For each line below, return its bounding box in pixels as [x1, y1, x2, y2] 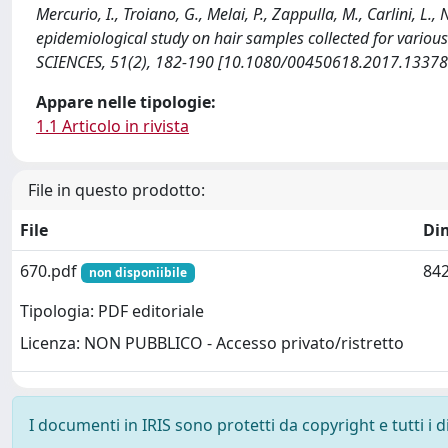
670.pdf [20, 260, 81, 282]
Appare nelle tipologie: [36, 91, 216, 113]
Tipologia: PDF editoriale [20, 300, 204, 323]
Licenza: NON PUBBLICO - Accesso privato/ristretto [20, 332, 404, 355]
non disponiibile [88, 264, 187, 281]
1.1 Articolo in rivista [36, 115, 189, 137]
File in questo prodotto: [28, 179, 205, 201]
